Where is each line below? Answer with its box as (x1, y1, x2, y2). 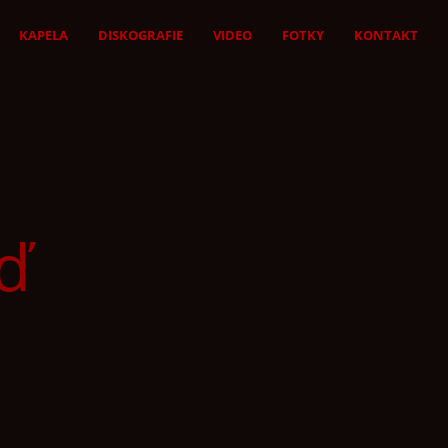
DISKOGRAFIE (98, 26, 183, 44)
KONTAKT (354, 26, 418, 44)
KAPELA (19, 26, 68, 44)
